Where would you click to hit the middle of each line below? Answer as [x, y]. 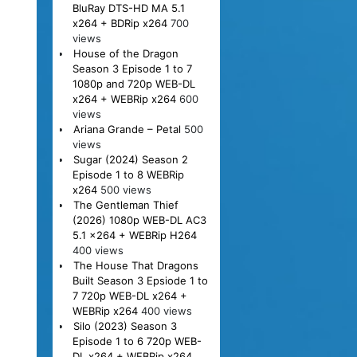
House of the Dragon [126, 53]
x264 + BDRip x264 [120, 23]
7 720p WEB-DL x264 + [129, 295]
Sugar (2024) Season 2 [130, 159]
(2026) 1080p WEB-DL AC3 [139, 220]
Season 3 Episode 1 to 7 [132, 68]
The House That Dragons [135, 265]
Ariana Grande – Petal [127, 129]
